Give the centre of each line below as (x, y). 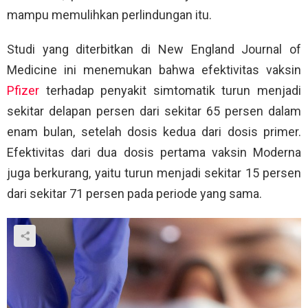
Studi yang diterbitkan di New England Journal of (154, 49)
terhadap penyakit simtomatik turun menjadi (170, 91)
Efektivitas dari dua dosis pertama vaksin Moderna (154, 153)
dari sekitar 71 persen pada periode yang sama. (134, 194)
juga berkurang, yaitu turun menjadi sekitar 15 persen (154, 173)
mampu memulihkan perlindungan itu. (109, 15)
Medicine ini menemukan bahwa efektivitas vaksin (154, 70)
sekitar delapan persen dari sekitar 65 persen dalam (154, 111)
